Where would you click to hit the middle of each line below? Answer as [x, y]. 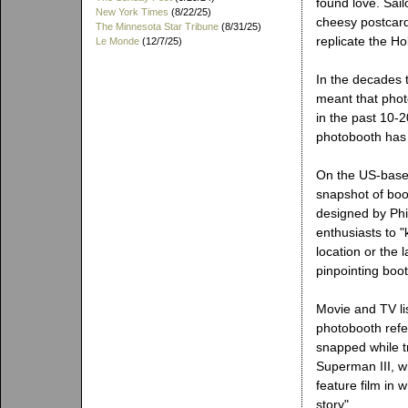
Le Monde [117, 41]
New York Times [132, 12]
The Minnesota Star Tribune [157, 26]
